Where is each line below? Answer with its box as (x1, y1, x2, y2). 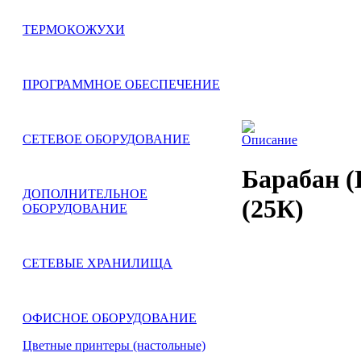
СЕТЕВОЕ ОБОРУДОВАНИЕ (23, 132, 190, 146)
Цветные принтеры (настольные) (23, 338, 205, 352)
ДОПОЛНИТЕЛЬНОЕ (23, 187, 147, 201)
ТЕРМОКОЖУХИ (23, 23, 125, 36)
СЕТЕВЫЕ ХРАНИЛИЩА (23, 256, 172, 270)
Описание (242, 132, 297, 147)
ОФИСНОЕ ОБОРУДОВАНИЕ (23, 311, 197, 325)
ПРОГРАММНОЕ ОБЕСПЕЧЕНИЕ (23, 77, 220, 91)
